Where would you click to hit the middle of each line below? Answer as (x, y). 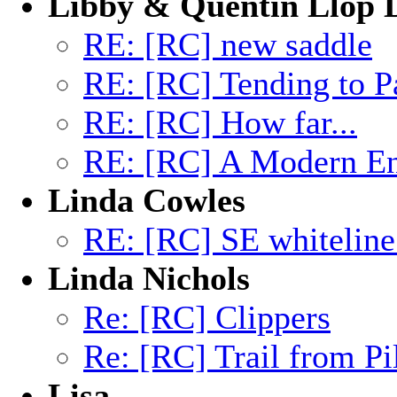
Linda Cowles (147, 200)
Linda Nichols (149, 278)
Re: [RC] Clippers (207, 317)
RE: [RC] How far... (220, 122)
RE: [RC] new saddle (228, 44)
